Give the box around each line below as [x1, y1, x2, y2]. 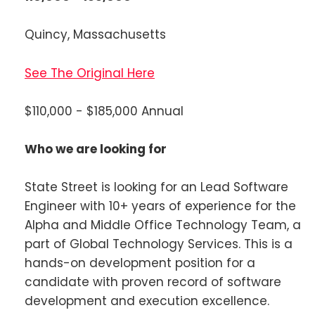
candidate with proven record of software [25, 274, 281, 291]
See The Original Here [25, 64, 155, 82]
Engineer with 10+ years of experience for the [25, 198, 296, 215]
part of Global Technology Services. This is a [25, 236, 292, 253]
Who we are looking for [25, 140, 167, 157]
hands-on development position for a [25, 255, 255, 272]
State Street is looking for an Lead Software [25, 179, 288, 196]
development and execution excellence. [25, 292, 269, 310]
